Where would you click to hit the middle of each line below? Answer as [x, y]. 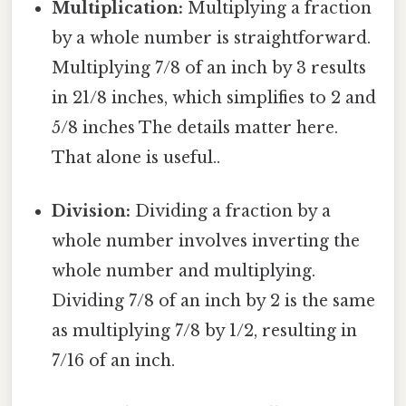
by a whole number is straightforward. [212, 38]
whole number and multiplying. [184, 271]
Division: [92, 211]
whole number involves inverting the [206, 241]
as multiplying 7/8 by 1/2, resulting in [205, 330]
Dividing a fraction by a [231, 211]
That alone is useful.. [136, 157]
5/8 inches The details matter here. [195, 127]
